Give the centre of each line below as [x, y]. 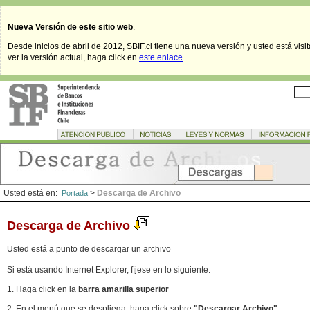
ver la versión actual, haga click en [73, 57]
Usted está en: [33, 193]
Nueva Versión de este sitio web [70, 27]
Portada [75, 193]
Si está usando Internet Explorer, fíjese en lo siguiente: [109, 270]
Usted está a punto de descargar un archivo [89, 249]
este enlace [161, 57]
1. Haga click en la [43, 289]
